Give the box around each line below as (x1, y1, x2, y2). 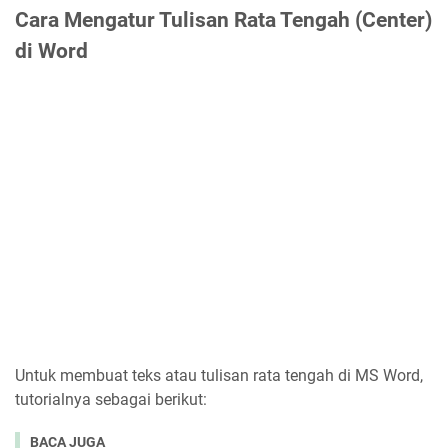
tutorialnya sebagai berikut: (15, 389, 207, 409)
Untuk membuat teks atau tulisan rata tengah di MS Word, (15, 365, 423, 385)
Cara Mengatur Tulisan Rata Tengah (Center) (15, 7, 432, 32)
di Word (15, 38, 88, 63)
